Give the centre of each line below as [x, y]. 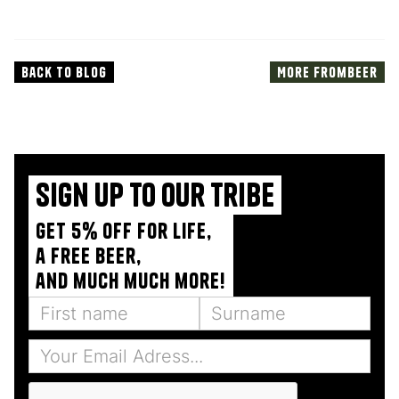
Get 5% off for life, [124, 231]
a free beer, [89, 256]
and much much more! [131, 281]
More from [312, 73]
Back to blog [64, 73]
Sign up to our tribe [155, 195]
